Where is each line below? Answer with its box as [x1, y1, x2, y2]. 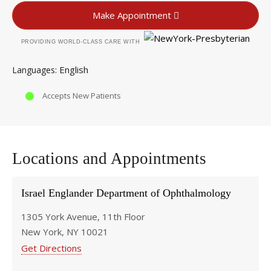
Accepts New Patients [42, 90, 121, 101]
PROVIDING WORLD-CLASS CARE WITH [21, 38, 140, 45]
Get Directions [21, 241, 82, 254]
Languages [12, 64, 55, 76]
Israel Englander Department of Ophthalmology [21, 186, 231, 199]
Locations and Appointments [12, 149, 206, 168]
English [59, 63, 88, 76]
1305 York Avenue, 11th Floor [21, 210, 145, 223]
